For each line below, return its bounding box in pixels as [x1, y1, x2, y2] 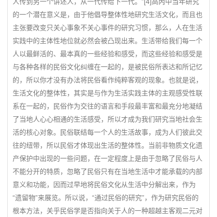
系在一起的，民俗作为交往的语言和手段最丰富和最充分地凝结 [13, 102, 202, 110]
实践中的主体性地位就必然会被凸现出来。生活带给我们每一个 [13, 37, 202, 45]
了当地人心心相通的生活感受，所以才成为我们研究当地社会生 [13, 115, 202, 123]
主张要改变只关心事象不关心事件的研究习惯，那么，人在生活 [13, 24, 202, 31]
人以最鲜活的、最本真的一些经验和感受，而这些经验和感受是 [13, 50, 202, 58]
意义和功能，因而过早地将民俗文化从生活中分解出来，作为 [13, 181, 196, 188]
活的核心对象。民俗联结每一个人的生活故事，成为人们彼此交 [13, 128, 202, 136]
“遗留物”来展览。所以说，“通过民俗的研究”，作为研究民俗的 [13, 194, 199, 201]
